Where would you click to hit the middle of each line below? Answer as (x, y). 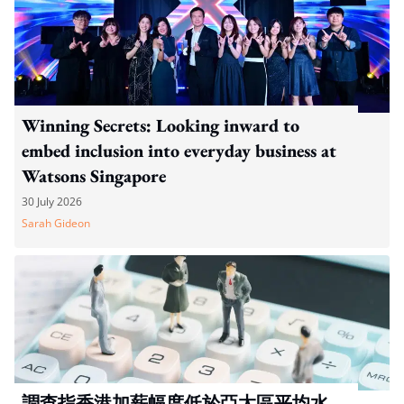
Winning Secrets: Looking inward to (161, 125)
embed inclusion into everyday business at (179, 150)
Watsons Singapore (94, 175)
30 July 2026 (52, 201)
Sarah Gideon (56, 223)
